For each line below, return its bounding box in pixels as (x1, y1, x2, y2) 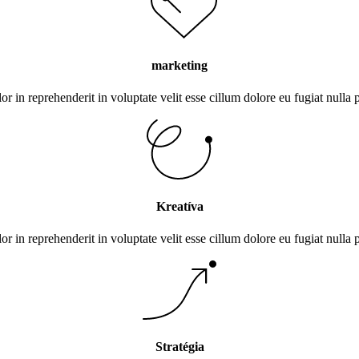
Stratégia (155, 340, 204, 354)
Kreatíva (155, 200, 204, 214)
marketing (151, 58, 208, 73)
